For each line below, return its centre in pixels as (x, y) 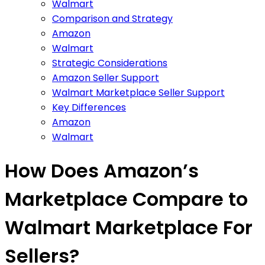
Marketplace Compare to (126, 199)
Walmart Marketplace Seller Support (138, 92)
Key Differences (89, 107)
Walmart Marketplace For (129, 228)
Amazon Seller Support (106, 77)
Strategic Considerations (110, 63)
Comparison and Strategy (112, 18)
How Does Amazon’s (102, 171)
